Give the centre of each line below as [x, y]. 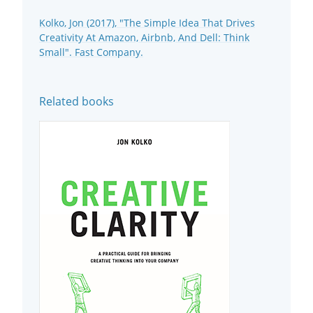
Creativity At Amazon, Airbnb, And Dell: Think [144, 38]
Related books [77, 102]
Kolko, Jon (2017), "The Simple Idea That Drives [147, 23]
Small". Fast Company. [91, 52]
